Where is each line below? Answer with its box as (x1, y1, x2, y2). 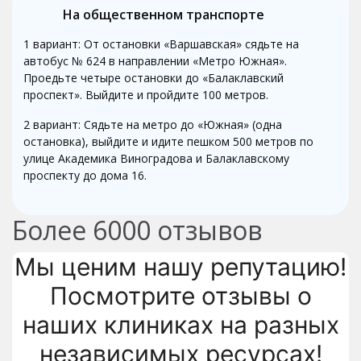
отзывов (151, 212, 262, 247)
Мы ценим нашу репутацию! (15, 251, 346, 281)
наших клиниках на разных (22, 309, 339, 339)
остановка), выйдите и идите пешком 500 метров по (23, 133, 313, 149)
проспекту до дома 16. (23, 167, 147, 183)
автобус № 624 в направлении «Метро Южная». (23, 52, 287, 68)
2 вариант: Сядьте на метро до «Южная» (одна (23, 116, 282, 132)
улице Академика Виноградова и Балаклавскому (23, 150, 289, 166)
